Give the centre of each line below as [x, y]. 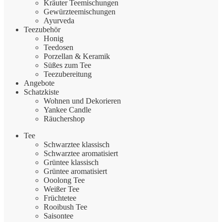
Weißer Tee [61, 189]
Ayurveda [59, 20]
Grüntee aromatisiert [75, 171]
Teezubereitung [68, 74]
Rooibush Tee [65, 207]
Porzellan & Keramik [77, 56]
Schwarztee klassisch [77, 144]
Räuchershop [64, 118]
